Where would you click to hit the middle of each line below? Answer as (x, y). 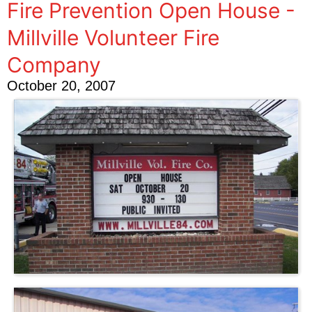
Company (54, 65)
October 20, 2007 (61, 86)
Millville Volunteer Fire (113, 38)
